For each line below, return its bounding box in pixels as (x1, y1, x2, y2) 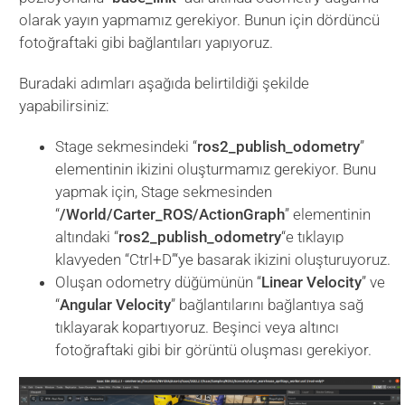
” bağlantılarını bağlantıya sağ (171, 295, 364, 314)
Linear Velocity (261, 272, 363, 291)
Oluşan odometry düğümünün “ (55, 272, 262, 291)
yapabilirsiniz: (19, 96, 110, 115)
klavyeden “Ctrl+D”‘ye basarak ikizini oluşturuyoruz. (55, 250, 391, 268)
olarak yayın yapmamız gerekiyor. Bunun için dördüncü (19, 10, 381, 29)
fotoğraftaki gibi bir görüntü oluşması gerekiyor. (55, 340, 372, 359)
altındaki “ (55, 227, 119, 246)
